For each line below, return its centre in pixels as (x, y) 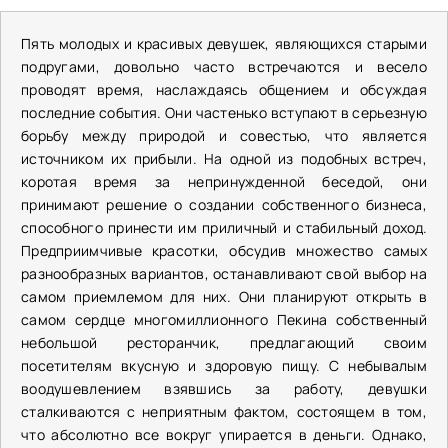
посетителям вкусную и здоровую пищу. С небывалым (224, 365)
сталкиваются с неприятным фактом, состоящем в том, (224, 411)
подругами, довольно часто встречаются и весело (224, 66)
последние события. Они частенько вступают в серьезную (224, 112)
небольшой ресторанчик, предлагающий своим (224, 342)
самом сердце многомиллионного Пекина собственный (224, 319)
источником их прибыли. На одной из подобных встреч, (224, 158)
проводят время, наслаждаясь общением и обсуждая (224, 89)
